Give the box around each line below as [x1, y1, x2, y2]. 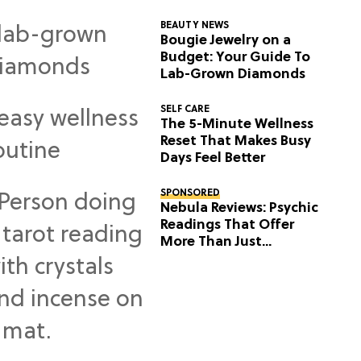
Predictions [160, 251, 237, 267]
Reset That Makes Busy [160, 133, 312, 149]
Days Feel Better [160, 150, 266, 166]
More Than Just [160, 234, 263, 250]
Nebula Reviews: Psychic [160, 200, 319, 216]
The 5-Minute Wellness [160, 116, 314, 132]
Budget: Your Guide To [160, 49, 311, 65]
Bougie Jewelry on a [160, 32, 292, 48]
